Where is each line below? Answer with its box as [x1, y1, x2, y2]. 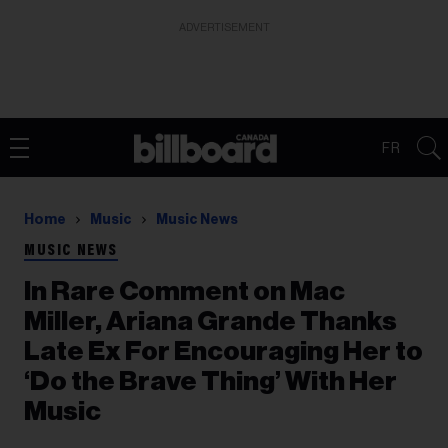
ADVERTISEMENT [178, 22, 270, 33]
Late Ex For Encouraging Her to [24, 338, 423, 365]
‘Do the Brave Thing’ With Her [24, 368, 397, 395]
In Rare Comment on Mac [24, 278, 345, 305]
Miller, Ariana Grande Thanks [24, 308, 397, 335]
